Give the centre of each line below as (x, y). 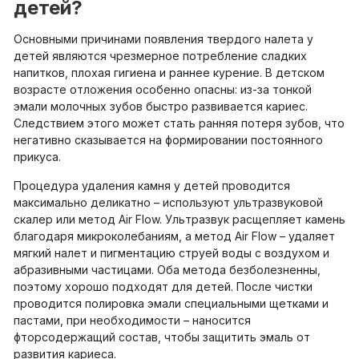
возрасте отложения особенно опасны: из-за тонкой (163, 90)
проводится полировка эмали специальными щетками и (171, 303)
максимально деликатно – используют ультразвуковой (168, 202)
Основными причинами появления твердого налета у (163, 39)
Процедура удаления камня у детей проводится (152, 185)
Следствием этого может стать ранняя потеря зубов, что (179, 123)
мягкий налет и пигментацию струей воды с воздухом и (171, 252)
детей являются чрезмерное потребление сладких (160, 56)
